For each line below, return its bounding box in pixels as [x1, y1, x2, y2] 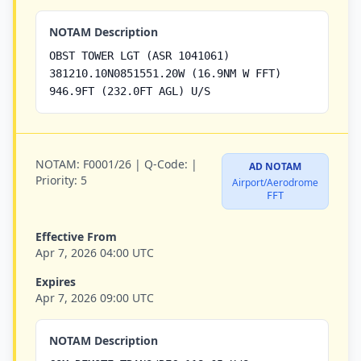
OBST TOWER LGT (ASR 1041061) [49, 49, 230, 62]
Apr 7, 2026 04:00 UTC [35, 245, 154, 260]
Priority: [35, 172, 77, 188]
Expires [35, 274, 76, 289]
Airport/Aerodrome [232, 176, 318, 189]
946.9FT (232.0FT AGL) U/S [49, 85, 210, 98]
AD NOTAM [249, 160, 301, 173]
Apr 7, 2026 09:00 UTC [35, 290, 154, 305]
